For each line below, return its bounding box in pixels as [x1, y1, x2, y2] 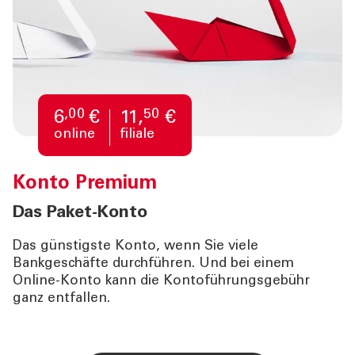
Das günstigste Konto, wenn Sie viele [13, 239, 258, 254]
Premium [75, 174, 157, 194]
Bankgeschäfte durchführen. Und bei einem [13, 257, 294, 271]
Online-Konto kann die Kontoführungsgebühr [13, 274, 310, 288]
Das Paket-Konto [13, 204, 147, 222]
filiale [120, 128, 155, 142]
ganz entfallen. [13, 292, 110, 306]
